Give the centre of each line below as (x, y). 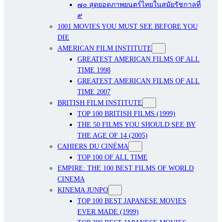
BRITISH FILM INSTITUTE (100, 103)
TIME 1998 (94, 70)
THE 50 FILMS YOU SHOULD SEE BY (137, 125)
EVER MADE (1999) (108, 212)
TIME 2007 (94, 92)
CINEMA (71, 179)
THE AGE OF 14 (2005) (112, 136)
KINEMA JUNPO (83, 190)
